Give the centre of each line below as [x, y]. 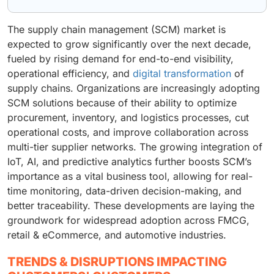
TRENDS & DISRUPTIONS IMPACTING [117, 262]
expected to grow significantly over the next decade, [129, 44]
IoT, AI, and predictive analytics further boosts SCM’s [129, 162]
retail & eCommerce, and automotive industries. [117, 235]
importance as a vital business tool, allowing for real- [130, 176]
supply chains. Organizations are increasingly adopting [134, 88]
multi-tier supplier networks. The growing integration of [135, 147]
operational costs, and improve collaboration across [128, 132]
